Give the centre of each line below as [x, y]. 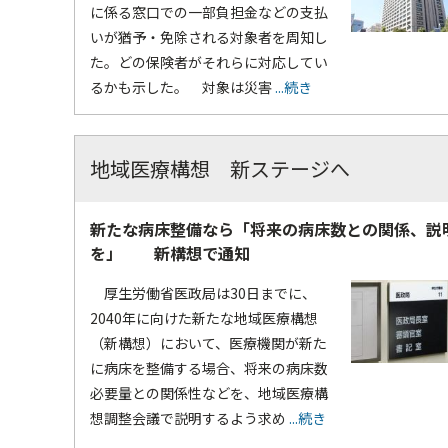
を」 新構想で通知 [170, 253]
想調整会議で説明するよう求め [188, 418]
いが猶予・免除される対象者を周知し [209, 37]
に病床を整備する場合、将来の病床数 [209, 368]
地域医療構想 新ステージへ [220, 169]
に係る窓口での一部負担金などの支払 [209, 12]
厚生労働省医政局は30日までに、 [203, 293]
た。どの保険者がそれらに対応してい [209, 62]
